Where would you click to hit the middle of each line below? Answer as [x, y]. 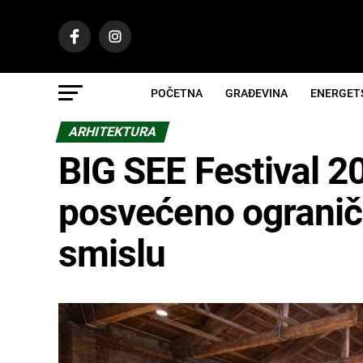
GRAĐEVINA [256, 93]
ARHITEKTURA [113, 132]
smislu [112, 254]
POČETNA [177, 93]
